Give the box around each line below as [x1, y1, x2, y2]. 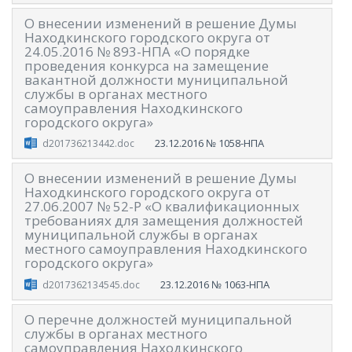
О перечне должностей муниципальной [24, 310, 292, 328]
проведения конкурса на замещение [24, 56, 269, 75]
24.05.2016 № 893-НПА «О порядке [24, 42, 250, 60]
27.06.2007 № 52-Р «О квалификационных [24, 197, 299, 216]
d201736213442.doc [42, 137, 134, 151]
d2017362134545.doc [42, 277, 140, 291]
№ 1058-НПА [205, 136, 264, 151]
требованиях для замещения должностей [24, 211, 303, 230]
